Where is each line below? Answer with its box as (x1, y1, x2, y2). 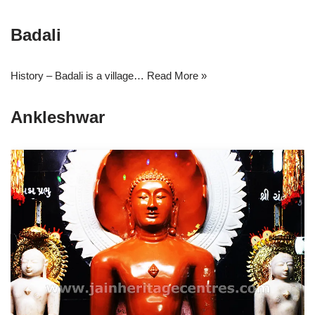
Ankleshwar (11, 108, 105, 127)
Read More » (147, 70, 207, 82)
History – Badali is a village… (11, 70, 147, 82)
